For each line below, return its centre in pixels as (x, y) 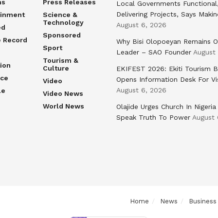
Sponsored (62, 35)
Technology (63, 22)
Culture (56, 68)
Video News (63, 93)
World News (63, 106)
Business (203, 201)
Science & (60, 14)
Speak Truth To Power (153, 117)
